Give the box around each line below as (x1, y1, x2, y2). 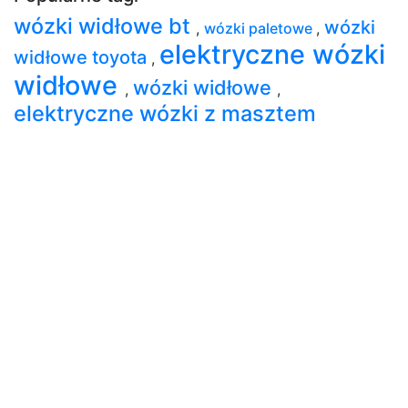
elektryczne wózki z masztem (14, 99, 316, 127)
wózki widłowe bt (14, 12, 196, 39)
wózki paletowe (204, 18, 316, 37)
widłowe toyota (14, 46, 151, 68)
